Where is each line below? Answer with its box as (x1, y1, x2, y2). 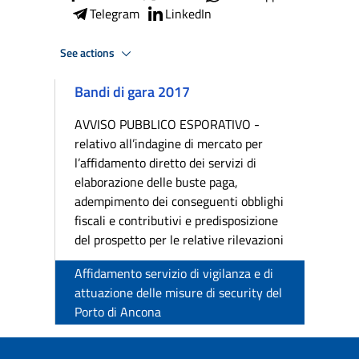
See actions (60, 43, 117, 62)
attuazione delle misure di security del (75, 283, 282, 302)
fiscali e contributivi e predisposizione (75, 211, 278, 230)
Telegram (90, 4, 139, 23)
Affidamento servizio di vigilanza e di (75, 264, 273, 283)
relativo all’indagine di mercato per (75, 134, 263, 153)
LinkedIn (165, 4, 212, 23)
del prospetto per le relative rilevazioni (75, 230, 284, 249)
